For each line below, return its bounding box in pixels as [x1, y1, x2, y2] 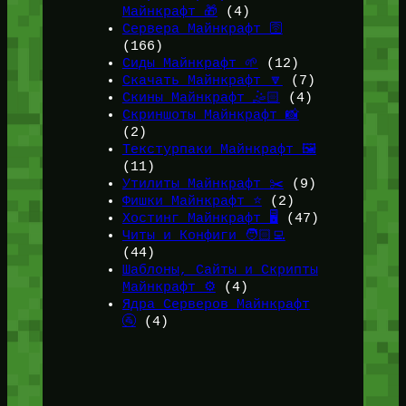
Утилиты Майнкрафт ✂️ [121, 176, 284, 191]
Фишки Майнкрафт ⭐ [121, 193, 262, 208]
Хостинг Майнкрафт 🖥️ [121, 210, 278, 226]
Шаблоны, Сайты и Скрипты [121, 262, 318, 277]
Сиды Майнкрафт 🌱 [121, 55, 258, 71]
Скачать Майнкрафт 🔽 [121, 72, 283, 88]
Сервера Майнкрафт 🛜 [121, 21, 283, 36]
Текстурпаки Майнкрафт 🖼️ [121, 141, 316, 157]
